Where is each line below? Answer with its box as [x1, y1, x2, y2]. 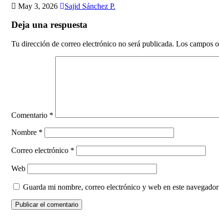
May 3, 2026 [16, 1, 60, 10]
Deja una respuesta [11, 20, 88, 30]
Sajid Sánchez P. [65, 1, 115, 10]
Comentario [11, 111, 49, 120]
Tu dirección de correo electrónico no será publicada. [11, 40, 174, 48]
